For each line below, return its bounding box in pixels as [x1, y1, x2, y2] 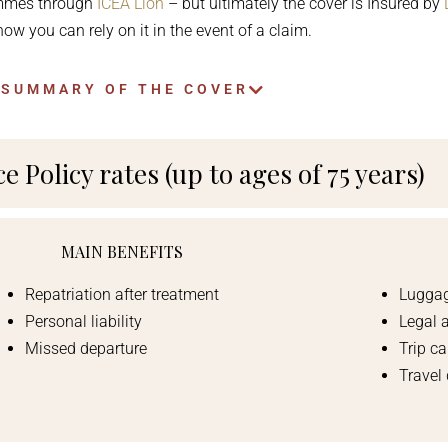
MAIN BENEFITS [61, 241, 183, 262]
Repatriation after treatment [25, 285, 220, 304]
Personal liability [25, 312, 143, 331]
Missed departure [25, 339, 148, 358]
